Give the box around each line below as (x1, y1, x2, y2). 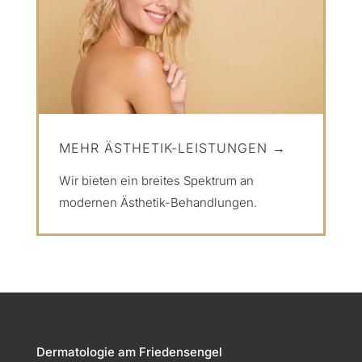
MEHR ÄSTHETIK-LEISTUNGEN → (58, 139, 286, 156)
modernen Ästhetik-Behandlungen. (58, 194, 257, 210)
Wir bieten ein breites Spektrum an (58, 172, 254, 188)
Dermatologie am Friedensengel (36, 343, 222, 360)
